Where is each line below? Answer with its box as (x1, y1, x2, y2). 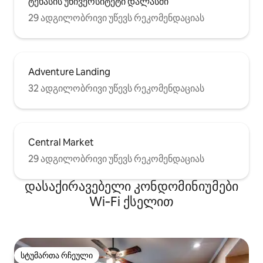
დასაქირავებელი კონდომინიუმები (25, 177, 238, 195)
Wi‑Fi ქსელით (89, 193, 174, 210)
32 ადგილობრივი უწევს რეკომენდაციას (28, 82, 204, 95)
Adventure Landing (28, 65, 110, 78)
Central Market (28, 136, 94, 149)
